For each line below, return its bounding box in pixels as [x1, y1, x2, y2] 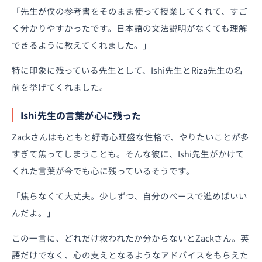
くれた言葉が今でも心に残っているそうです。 [12, 164, 195, 177]
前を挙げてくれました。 [12, 80, 108, 93]
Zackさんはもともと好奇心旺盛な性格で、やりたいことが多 [12, 130, 249, 143]
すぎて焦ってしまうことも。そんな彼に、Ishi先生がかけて [12, 147, 244, 160]
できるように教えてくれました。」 [12, 38, 151, 51]
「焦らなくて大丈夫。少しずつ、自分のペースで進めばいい [12, 189, 247, 202]
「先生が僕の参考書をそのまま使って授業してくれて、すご [12, 4, 247, 17]
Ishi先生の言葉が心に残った [20, 108, 142, 122]
